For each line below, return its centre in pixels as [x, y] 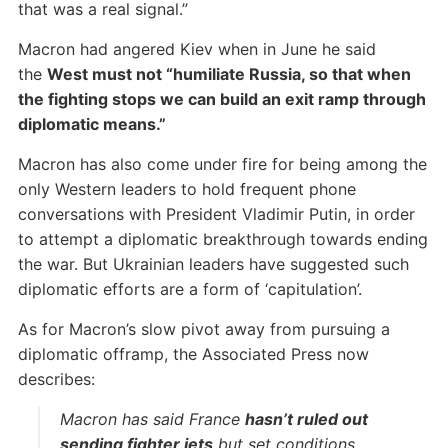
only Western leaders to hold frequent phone [186, 189]
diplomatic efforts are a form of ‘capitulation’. [189, 289]
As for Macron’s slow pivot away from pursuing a [203, 329]
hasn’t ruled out [306, 419]
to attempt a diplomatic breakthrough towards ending [222, 239]
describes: [56, 379]
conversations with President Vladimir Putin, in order [216, 214]
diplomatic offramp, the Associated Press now [193, 354]
